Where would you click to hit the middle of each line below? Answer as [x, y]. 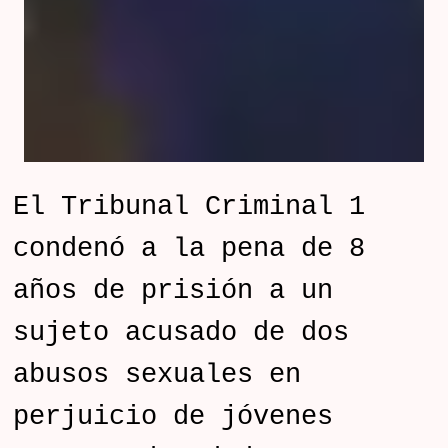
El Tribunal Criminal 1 [189, 207]
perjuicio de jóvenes [173, 417]
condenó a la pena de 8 [189, 249]
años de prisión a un [173, 291]
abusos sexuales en [157, 375]
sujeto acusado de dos [181, 333]
